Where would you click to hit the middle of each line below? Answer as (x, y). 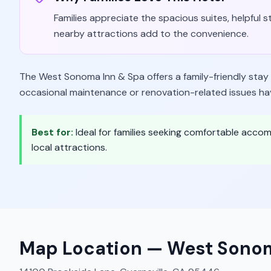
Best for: (54, 132)
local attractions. (69, 147)
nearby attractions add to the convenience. (151, 34)
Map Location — (93, 248)
